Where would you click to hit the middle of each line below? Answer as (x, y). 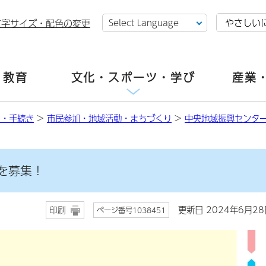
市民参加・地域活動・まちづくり (109, 118)
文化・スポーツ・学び (133, 77)
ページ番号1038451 (131, 210)
